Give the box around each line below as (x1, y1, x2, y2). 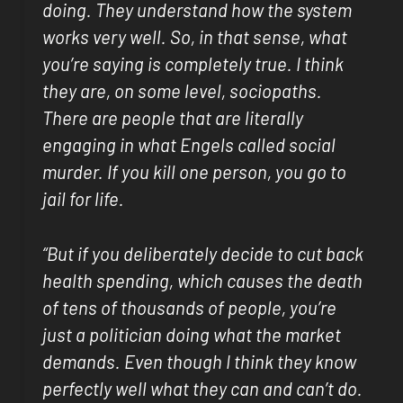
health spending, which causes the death (42, 269, 363, 291)
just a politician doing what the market (42, 323, 342, 345)
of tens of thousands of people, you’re (42, 296, 337, 318)
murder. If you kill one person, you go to (42, 161, 347, 184)
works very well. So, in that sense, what (42, 26, 348, 49)
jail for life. (42, 188, 125, 210)
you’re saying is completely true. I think (42, 53, 345, 76)
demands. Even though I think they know (42, 350, 357, 372)
